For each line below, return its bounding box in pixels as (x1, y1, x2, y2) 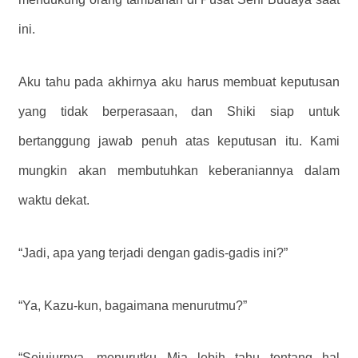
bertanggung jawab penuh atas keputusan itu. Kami (18, 133, 340, 148)
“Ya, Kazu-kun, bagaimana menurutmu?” (18, 298, 247, 312)
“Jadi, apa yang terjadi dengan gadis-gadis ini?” (18, 245, 288, 260)
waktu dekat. (18, 193, 89, 207)
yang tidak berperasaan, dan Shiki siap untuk (18, 104, 340, 118)
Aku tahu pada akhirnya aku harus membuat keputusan (18, 74, 340, 89)
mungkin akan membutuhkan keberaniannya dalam (18, 163, 340, 177)
